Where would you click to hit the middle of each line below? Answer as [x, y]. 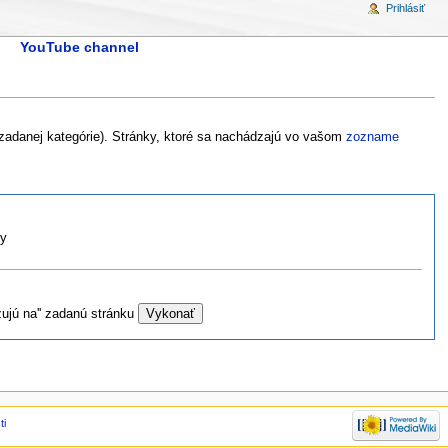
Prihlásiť [406, 8]
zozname [372, 136]
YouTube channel [79, 46]
